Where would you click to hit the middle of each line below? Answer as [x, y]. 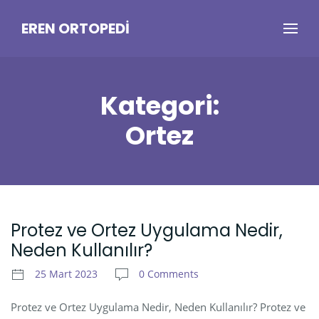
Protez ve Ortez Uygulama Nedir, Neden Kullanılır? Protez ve [158, 307]
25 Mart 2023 [66, 274]
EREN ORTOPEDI [75, 28]
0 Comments [169, 274]
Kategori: [159, 106]
